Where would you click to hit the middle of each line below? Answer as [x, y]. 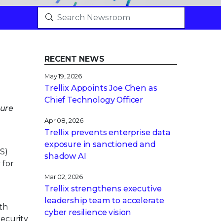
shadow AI [65, 156]
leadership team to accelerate [104, 201]
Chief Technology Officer [94, 100]
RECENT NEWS [74, 59]
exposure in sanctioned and [100, 144]
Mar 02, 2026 [64, 177]
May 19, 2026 [63, 76]
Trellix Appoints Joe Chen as [101, 88]
